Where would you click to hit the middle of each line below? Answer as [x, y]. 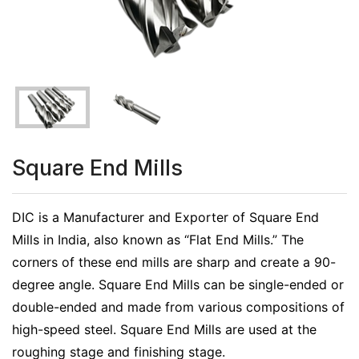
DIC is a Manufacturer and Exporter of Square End [165, 218]
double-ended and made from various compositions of [178, 307]
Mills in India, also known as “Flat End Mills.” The [158, 240]
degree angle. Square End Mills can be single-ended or [178, 285]
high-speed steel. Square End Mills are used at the [164, 330]
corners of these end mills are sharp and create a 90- [174, 262]
